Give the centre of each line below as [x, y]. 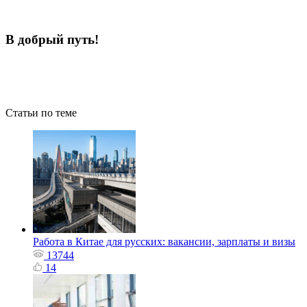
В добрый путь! [52, 40]
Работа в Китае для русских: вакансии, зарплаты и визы [164, 241]
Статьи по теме [41, 112]
